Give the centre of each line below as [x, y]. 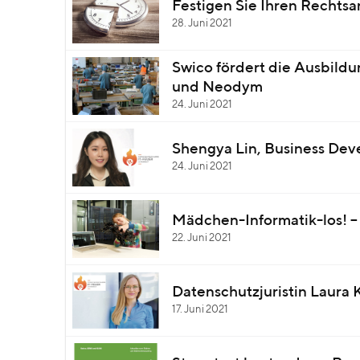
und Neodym [217, 87]
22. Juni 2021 [202, 238]
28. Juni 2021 [202, 24]
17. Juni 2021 [200, 310]
